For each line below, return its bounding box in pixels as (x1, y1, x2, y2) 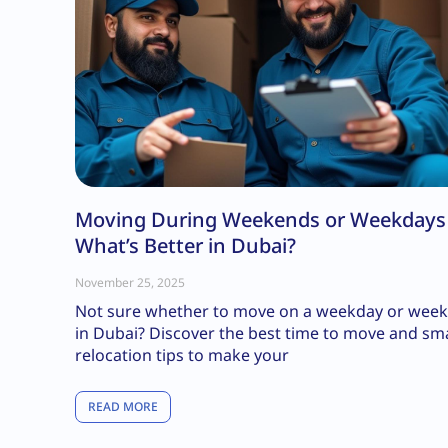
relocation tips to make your (75, 344, 289, 367)
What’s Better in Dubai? (75, 232, 296, 260)
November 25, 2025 (75, 274, 185, 292)
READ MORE (88, 398, 158, 416)
